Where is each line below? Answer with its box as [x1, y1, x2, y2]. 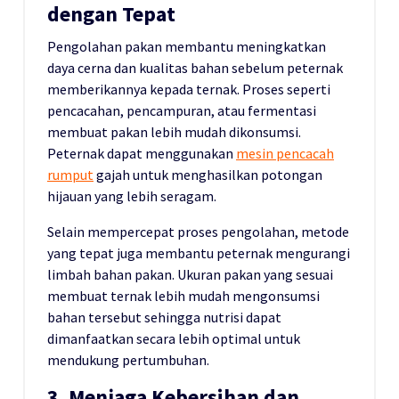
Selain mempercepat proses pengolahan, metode [47, 223, 349, 241]
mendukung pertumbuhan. [47, 351, 209, 370]
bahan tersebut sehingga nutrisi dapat [47, 308, 281, 327]
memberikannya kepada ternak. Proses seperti [47, 80, 330, 99]
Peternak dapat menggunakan [47, 144, 236, 163]
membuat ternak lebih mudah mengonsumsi [47, 287, 320, 305]
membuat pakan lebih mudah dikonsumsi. [47, 123, 301, 142]
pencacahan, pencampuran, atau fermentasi [47, 102, 316, 120]
